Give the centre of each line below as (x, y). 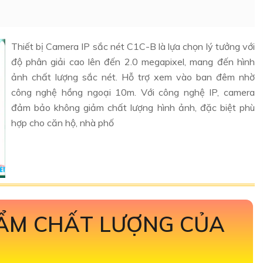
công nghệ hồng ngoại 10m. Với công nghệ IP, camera (133, 92)
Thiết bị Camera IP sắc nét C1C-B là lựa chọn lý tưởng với (133, 46)
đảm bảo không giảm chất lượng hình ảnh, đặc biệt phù (133, 107)
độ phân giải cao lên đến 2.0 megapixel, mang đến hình (133, 62)
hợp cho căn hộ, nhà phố (62, 123)
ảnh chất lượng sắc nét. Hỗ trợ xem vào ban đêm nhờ (133, 77)
